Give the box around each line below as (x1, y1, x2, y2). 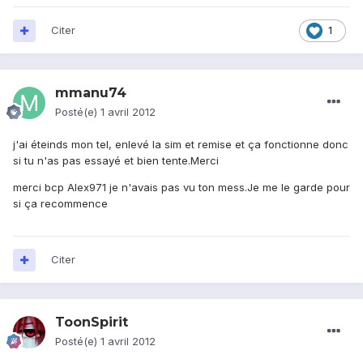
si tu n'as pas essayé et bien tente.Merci (13, 154, 219, 168)
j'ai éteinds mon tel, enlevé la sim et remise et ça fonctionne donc (13, 138, 348, 152)
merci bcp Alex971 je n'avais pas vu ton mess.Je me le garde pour (13, 181, 350, 194)
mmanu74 (55, 85, 126, 101)
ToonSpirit (55, 314, 128, 331)
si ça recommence (13, 197, 108, 211)
